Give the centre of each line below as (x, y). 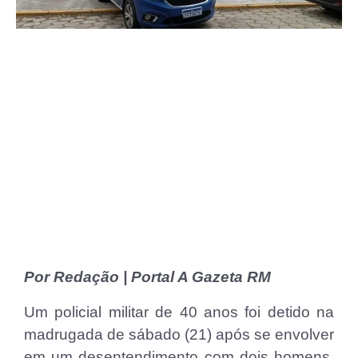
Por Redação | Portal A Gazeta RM (147, 276)
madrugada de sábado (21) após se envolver (179, 334)
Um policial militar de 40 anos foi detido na (179, 312)
